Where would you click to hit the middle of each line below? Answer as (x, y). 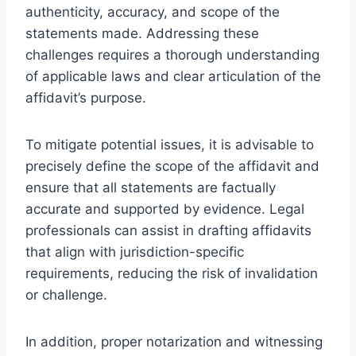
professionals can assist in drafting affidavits (168, 230)
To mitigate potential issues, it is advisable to (170, 144)
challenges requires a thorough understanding (172, 54)
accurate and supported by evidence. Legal (165, 209)
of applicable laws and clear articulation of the (173, 76)
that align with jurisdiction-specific (135, 252)
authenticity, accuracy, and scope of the (153, 12)
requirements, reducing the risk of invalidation (172, 273)
